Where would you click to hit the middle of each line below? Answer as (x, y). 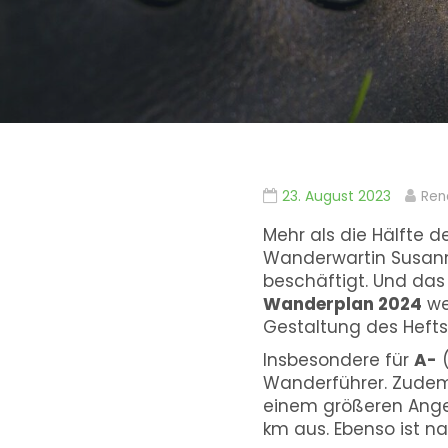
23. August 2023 (336, 197)
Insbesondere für (338, 360)
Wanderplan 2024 (342, 304)
